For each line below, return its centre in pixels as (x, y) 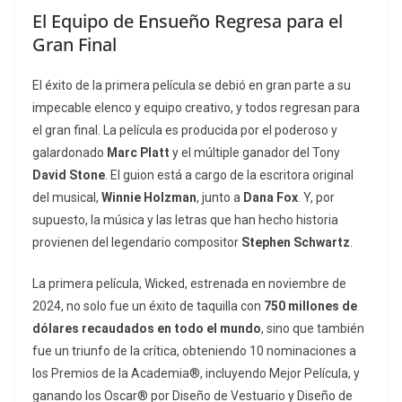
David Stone (69, 175)
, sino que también (313, 329)
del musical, (67, 198)
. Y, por (316, 198)
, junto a (220, 198)
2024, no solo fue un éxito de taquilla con (148, 306)
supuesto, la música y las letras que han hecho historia (185, 220)
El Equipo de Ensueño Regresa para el (188, 22)
